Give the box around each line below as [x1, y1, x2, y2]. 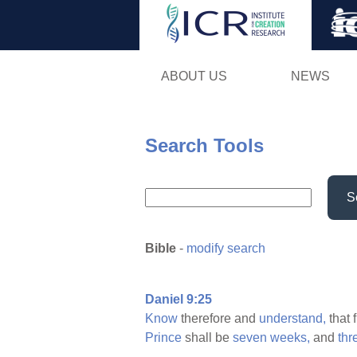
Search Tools [145, 134, 264, 156]
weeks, [270, 331, 310, 345]
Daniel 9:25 [145, 292, 212, 307]
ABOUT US [160, 69, 227, 83]
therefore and [178, 312, 259, 326]
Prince [145, 331, 182, 345]
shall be [182, 331, 233, 345]
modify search [186, 241, 265, 256]
